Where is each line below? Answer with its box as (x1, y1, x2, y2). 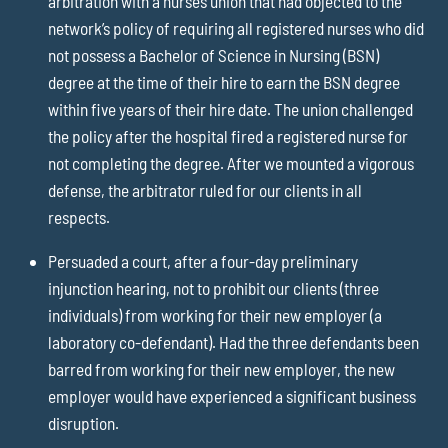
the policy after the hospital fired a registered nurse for (48, 125, 409, 146)
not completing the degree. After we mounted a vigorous (48, 152, 415, 173)
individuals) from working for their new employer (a (48, 304, 383, 325)
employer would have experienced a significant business (48, 385, 417, 406)
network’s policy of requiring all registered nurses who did (48, 17, 425, 38)
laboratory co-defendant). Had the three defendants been (48, 331, 420, 352)
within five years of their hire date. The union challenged (48, 98, 414, 119)
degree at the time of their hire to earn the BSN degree (48, 71, 401, 92)
